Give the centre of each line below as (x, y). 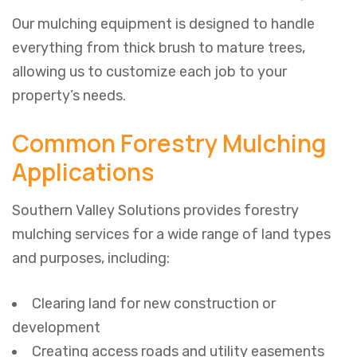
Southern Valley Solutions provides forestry (155, 211)
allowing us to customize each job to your (149, 72)
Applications (83, 172)
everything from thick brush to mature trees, (159, 48)
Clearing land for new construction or (154, 304)
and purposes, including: (91, 259)
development (56, 328)
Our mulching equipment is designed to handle (163, 24)
